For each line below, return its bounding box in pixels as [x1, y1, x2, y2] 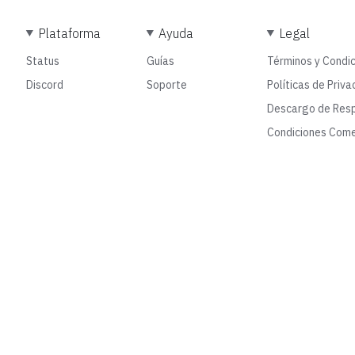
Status [25, 54, 59, 68]
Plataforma [37, 25, 101, 41]
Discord [25, 78, 63, 92]
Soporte [146, 78, 187, 92]
